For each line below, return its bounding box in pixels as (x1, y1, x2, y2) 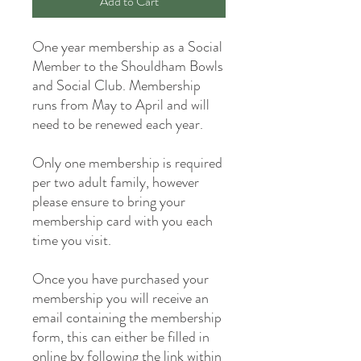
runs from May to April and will (32, 93, 210, 115)
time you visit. (32, 229, 111, 251)
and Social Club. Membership (32, 74, 201, 96)
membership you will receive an (32, 287, 209, 309)
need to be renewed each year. (32, 113, 203, 135)
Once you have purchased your (32, 268, 209, 289)
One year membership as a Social (32, 35, 222, 57)
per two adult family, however (32, 171, 199, 193)
